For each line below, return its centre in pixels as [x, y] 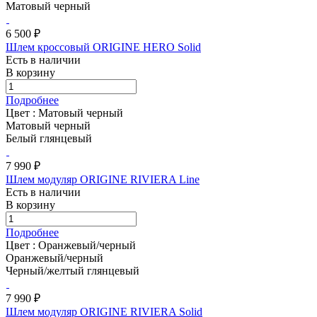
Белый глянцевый [49, 138]
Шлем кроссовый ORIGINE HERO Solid [103, 47]
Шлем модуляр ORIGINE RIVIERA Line [103, 179]
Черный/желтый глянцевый [73, 270]
